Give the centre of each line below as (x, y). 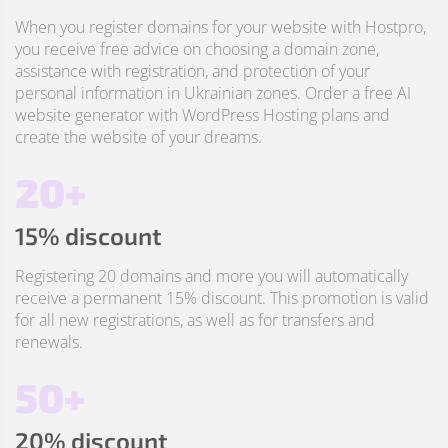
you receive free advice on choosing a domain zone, (197, 49)
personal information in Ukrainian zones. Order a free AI (213, 93)
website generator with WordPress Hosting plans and (202, 115)
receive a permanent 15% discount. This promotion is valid (222, 298)
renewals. (49, 342)
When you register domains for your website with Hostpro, (220, 27)
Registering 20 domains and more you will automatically (211, 276)
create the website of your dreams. (138, 137)
